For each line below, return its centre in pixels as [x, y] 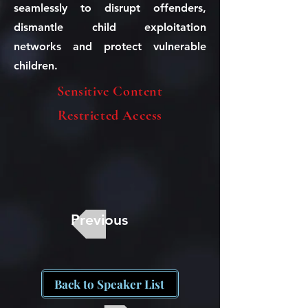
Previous [99, 220]
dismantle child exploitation [110, 27]
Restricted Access [110, 115]
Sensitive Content [110, 91]
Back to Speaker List [109, 284]
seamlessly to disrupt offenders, [110, 8]
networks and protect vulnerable [110, 46]
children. [36, 66]
